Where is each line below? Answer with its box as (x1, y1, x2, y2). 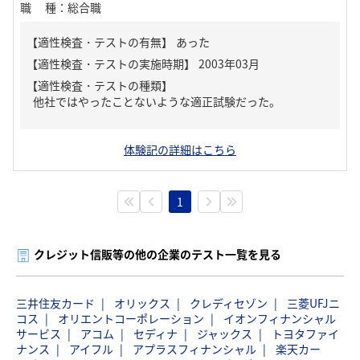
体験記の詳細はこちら (124, 141, 236, 157)
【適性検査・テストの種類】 (27, 77, 173, 93)
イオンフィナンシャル (223, 310, 336, 326)
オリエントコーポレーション (58, 310, 204, 326)
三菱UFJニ (287, 295, 340, 311)
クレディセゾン (190, 295, 268, 311)
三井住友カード (16, 295, 95, 311)
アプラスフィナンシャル (133, 341, 256, 357)
